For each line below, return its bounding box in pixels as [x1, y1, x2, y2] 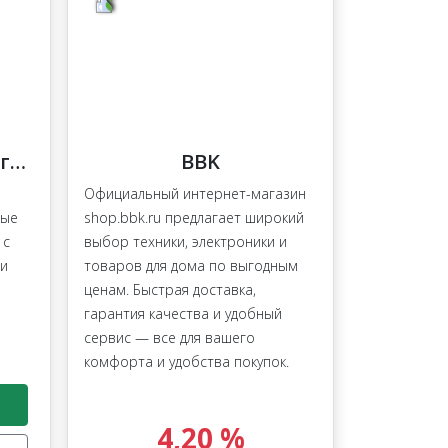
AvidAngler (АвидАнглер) [10, 148, 26, 176]
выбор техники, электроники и [84, 232, 287, 252]
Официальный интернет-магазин [84, 184, 306, 204]
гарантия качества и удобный [84, 304, 282, 324]
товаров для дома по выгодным [84, 256, 298, 276]
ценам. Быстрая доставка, [84, 280, 256, 300]
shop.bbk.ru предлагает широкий [84, 208, 304, 228]
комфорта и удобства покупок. [84, 352, 289, 372]
